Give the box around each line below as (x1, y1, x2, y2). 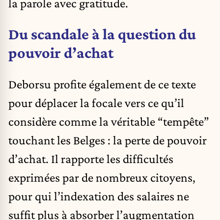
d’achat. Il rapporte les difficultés (8, 151, 173, 165)
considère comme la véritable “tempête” (8, 114, 209, 128)
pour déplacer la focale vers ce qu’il (8, 95, 184, 110)
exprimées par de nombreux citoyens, (8, 170, 195, 184)
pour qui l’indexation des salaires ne (8, 189, 189, 203)
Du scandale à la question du (8, 25, 196, 43)
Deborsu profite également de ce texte (8, 77, 196, 91)
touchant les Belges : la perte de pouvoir (8, 133, 207, 147)
